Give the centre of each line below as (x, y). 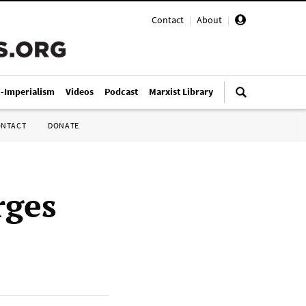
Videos (80, 92)
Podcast (121, 92)
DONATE (64, 125)
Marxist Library (181, 92)
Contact (168, 20)
